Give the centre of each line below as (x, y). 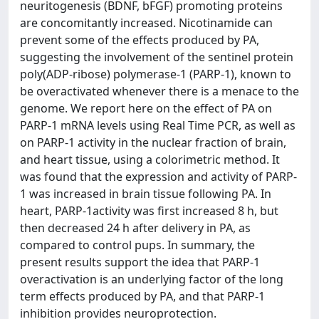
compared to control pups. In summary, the (137, 245)
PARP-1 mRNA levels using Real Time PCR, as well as (158, 125)
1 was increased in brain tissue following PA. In (146, 194)
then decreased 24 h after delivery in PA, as (135, 228)
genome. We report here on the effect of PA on (146, 108)
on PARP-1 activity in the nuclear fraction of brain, (153, 142)
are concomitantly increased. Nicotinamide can (146, 23)
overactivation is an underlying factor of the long (152, 279)
